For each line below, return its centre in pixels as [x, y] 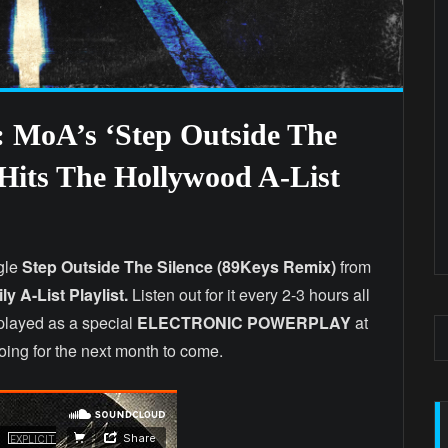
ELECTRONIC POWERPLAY [242, 322]
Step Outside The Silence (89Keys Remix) [181, 266]
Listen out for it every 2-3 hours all [249, 294]
